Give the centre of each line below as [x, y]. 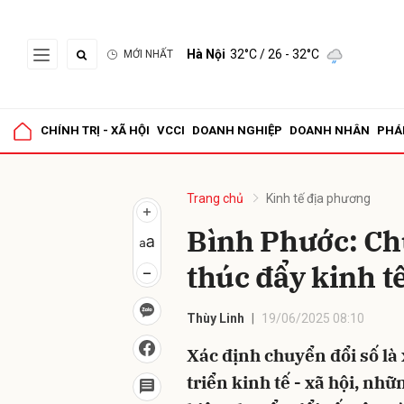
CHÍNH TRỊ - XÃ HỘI [95, 130]
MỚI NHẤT [148, 54]
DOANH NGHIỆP [237, 130]
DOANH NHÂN [330, 130]
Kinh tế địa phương [318, 198]
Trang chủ [215, 198]
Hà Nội [206, 54]
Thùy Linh [216, 318]
